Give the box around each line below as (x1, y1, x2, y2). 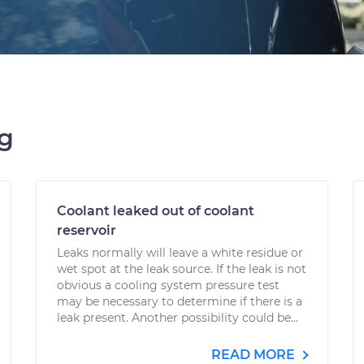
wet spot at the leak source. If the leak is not (57, 262, 306, 276)
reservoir (57, 223, 116, 238)
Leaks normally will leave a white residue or (57, 245, 303, 260)
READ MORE (211, 347, 298, 362)
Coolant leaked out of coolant (57, 203, 254, 219)
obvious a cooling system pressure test (57, 278, 279, 292)
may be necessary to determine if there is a (57, 294, 302, 309)
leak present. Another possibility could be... (57, 310, 298, 325)
